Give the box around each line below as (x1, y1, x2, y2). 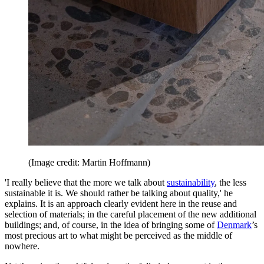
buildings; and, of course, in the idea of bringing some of (5, 219, 217, 230)
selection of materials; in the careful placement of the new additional (5, 209, 256, 219)
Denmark (217, 219, 252, 230)
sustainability (167, 177, 214, 187)
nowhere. (5, 240, 39, 251)
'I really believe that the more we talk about (5, 177, 167, 187)
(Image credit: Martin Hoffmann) (28, 157, 150, 167)
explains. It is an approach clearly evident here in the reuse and (5, 198, 237, 209)
